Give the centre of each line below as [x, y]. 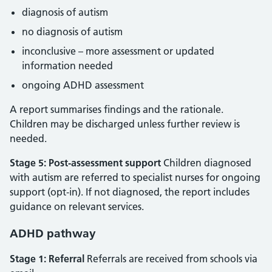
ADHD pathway [53, 233]
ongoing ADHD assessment [83, 85]
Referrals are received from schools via [171, 259]
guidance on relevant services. [77, 206]
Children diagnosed [206, 163]
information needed [67, 66]
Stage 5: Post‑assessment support [85, 163]
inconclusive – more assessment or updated [118, 51]
